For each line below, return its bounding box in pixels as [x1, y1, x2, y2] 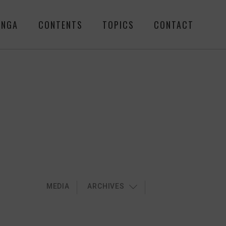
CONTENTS [38, 18, 83, 31]
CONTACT [154, 18, 194, 31]
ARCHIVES [87, 182, 125, 191]
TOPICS [102, 18, 135, 31]
